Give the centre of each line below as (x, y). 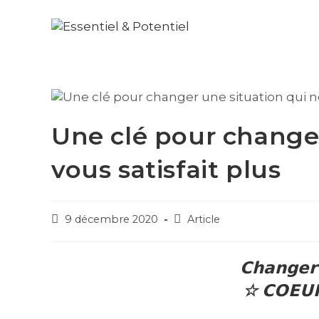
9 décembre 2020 (111, 220)
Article (204, 220)
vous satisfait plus (166, 170)
